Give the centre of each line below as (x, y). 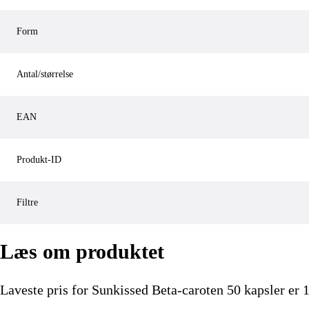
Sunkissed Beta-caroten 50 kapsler (188, 289)
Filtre (27, 203)
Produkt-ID (39, 160)
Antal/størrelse (45, 74)
